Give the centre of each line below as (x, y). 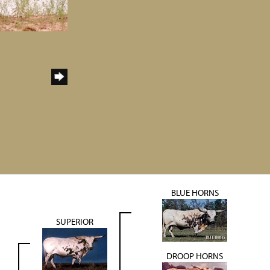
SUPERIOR (75, 222)
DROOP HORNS (195, 256)
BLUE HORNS (195, 193)
